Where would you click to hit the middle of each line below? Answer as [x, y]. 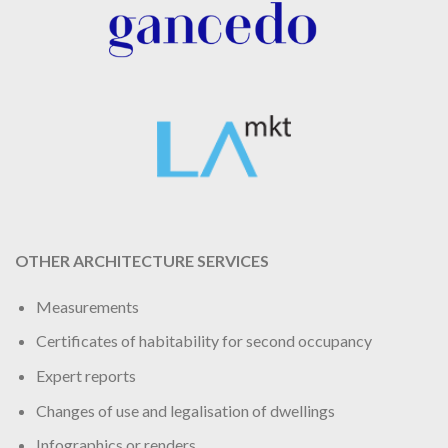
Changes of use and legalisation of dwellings [185, 410]
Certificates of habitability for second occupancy [203, 341]
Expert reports [85, 375]
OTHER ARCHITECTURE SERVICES [142, 260]
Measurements [87, 306]
